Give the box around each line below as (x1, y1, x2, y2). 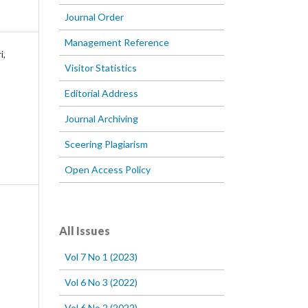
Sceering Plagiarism (65, 138, 148, 151)
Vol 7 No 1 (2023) (65, 251, 137, 263)
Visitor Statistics (65, 62, 137, 74)
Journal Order (65, 11, 124, 23)
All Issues (59, 224, 110, 238)
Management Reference (65, 36, 169, 49)
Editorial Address (65, 87, 138, 100)
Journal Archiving (65, 113, 138, 125)
